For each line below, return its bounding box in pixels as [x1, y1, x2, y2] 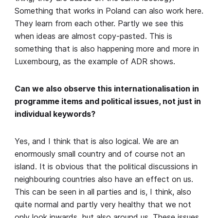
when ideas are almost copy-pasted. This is [15, 31, 172, 41]
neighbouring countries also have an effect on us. [15, 174, 193, 184]
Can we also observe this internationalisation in [15, 84, 199, 94]
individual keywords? [15, 109, 95, 119]
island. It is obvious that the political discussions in [15, 162, 198, 172]
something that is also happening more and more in [15, 44, 199, 54]
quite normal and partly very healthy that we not [15, 200, 191, 210]
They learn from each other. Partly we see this [15, 18, 183, 29]
